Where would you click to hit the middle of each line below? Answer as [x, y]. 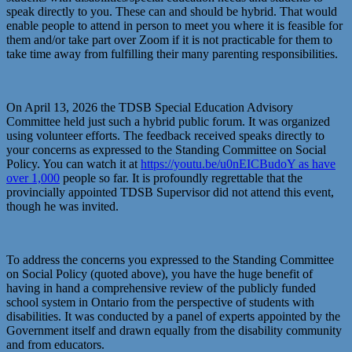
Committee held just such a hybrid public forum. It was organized [168, 121]
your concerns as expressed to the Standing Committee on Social [166, 150]
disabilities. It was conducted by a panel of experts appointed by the [173, 316]
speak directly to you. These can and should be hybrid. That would [172, 11]
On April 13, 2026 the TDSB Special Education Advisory [150, 107]
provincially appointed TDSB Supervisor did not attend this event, [170, 192]
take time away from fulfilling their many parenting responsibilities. [172, 54]
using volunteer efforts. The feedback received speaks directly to [165, 136]
